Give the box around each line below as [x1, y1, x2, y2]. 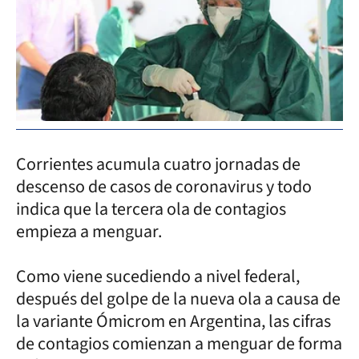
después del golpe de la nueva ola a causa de [16, 285, 341, 312]
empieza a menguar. [16, 218, 162, 244]
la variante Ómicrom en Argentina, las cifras [16, 308, 331, 334]
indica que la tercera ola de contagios [16, 196, 286, 222]
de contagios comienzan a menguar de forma [16, 330, 342, 357]
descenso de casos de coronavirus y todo [16, 173, 312, 200]
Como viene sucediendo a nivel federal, [16, 263, 300, 289]
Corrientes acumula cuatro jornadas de [16, 151, 301, 177]
